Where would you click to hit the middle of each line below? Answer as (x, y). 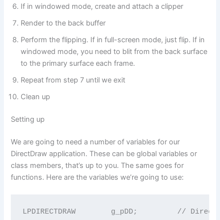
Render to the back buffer (63, 23)
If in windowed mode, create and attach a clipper (102, 6)
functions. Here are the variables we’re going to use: (97, 177)
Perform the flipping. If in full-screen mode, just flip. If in (113, 40)
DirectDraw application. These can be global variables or (104, 153)
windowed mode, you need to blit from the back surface (114, 51)
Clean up (36, 96)
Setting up (28, 119)
